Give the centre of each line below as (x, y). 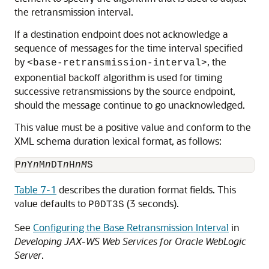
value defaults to (51, 203)
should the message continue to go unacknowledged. (130, 105)
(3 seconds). (152, 203)
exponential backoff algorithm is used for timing (118, 77)
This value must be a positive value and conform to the (133, 127)
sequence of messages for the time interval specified (128, 48)
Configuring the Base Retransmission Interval (131, 227)
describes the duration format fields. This (146, 189)
